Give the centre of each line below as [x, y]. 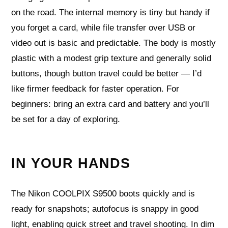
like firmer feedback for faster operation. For [95, 89]
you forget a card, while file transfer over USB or [104, 27]
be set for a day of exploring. [66, 119]
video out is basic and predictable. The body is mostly [114, 43]
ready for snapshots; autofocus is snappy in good [105, 209]
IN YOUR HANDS [71, 163]
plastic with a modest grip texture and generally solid [111, 58]
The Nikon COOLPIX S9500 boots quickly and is [103, 193]
